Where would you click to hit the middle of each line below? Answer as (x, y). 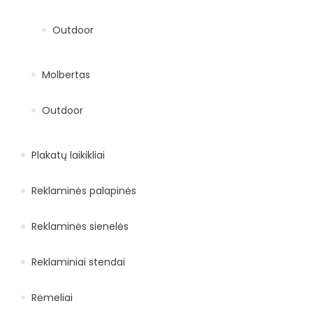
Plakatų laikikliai (68, 155)
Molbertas (66, 74)
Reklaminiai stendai (78, 262)
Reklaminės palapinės (84, 190)
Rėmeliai (52, 297)
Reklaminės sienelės (80, 226)
